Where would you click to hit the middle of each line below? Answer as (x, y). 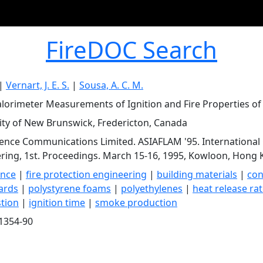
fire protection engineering (86, 174)
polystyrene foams (70, 188)
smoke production (136, 203)
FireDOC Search (131, 50)
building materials (197, 174)
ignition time (57, 203)
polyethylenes (152, 188)
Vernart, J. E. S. (38, 85)
